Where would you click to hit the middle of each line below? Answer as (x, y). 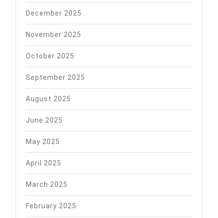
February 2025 (51, 206)
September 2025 (55, 77)
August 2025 (48, 99)
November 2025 (54, 34)
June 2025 (44, 120)
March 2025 (47, 184)
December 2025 (54, 13)
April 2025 (44, 163)
